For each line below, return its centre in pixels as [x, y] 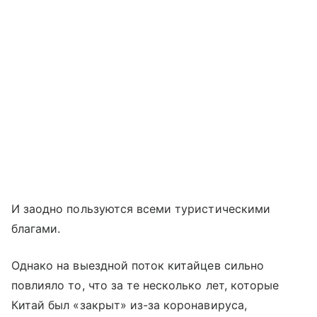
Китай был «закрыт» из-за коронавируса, [129, 305]
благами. [36, 228]
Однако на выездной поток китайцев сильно [138, 265]
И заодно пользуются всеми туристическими [141, 208]
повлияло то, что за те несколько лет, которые [145, 285]
